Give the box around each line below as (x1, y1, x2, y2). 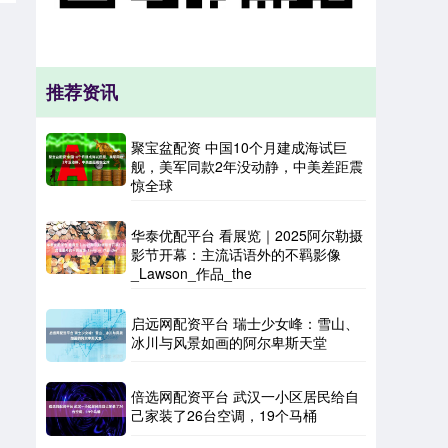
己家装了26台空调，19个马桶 (131, 405, 317, 426)
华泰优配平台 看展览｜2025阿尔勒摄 (131, 225, 363, 246)
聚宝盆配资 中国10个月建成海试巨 (131, 137, 347, 158)
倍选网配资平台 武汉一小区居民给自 (131, 386, 359, 407)
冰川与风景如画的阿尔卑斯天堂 (131, 332, 327, 353)
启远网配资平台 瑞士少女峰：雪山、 (131, 313, 359, 334)
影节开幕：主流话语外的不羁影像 (131, 244, 341, 265)
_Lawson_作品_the (131, 263, 252, 284)
